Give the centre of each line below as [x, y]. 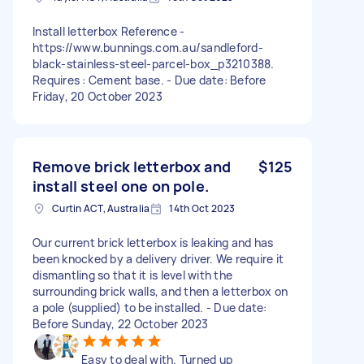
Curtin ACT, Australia [101, 208]
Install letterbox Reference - [109, 31]
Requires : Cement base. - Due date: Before [149, 80]
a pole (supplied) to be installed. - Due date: [150, 307]
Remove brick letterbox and [132, 166]
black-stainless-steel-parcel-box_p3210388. [154, 63]
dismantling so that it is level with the [132, 275]
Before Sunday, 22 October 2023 [121, 323]
